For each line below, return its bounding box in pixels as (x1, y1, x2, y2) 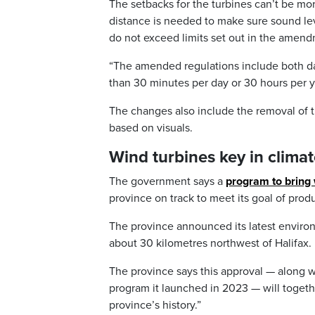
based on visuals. (109, 120, 193, 135)
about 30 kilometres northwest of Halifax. (109, 236, 311, 250)
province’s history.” (109, 297, 201, 312)
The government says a (109, 174, 226, 188)
